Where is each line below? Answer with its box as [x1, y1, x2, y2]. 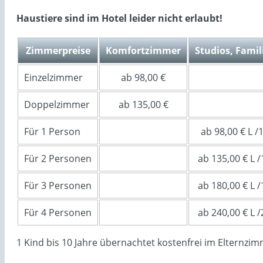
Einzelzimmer [24, 70, 83, 84]
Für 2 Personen [24, 151, 92, 165]
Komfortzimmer [106, 43, 181, 57]
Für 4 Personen [24, 205, 92, 219]
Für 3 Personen [24, 178, 92, 192]
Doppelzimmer [24, 97, 90, 111]
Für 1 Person [24, 124, 80, 138]
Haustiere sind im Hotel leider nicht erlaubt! [16, 11, 222, 25]
